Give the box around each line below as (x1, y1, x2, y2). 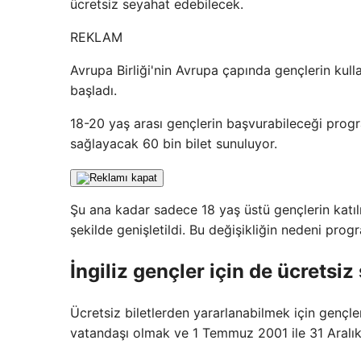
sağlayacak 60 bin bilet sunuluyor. (70, 135, 277, 151)
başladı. (70, 82, 117, 98)
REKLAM (70, 29, 122, 45)
